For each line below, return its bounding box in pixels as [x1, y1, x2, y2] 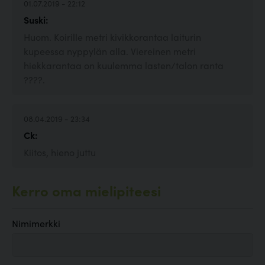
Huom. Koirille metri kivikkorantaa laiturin [24, 30, 201, 44]
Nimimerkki [12, 216, 60, 230]
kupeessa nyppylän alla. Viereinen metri [24, 44, 196, 58]
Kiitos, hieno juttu [24, 146, 96, 159]
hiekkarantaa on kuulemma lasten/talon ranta [24, 59, 224, 72]
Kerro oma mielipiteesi [12, 180, 161, 201]
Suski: [24, 13, 49, 27]
